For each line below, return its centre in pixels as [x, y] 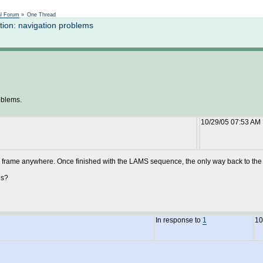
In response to [179, 220]
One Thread [41, 15]
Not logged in [82, 6]
